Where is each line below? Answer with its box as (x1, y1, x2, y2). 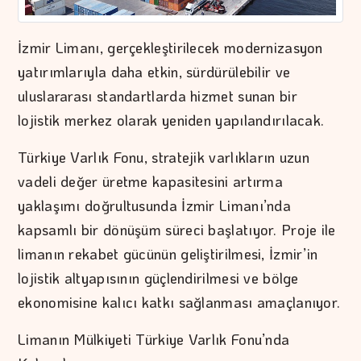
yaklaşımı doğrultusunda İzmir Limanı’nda (18, 195, 292, 215)
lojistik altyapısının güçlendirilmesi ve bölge (18, 268, 299, 288)
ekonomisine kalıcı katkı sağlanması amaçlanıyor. (18, 292, 341, 312)
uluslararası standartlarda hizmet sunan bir (18, 85, 297, 106)
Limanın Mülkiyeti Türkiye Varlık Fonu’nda (18, 329, 290, 349)
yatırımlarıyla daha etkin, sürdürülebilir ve (18, 61, 291, 81)
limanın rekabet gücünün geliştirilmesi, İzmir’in (18, 243, 318, 263)
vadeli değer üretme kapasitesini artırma (18, 171, 284, 191)
